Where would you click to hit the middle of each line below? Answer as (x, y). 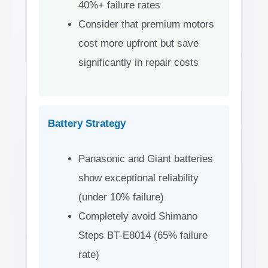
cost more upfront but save (138, 43)
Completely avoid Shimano (138, 217)
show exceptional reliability (138, 178)
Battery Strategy (87, 124)
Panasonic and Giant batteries (146, 159)
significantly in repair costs (138, 62)
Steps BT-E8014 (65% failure (143, 236)
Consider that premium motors (146, 24)
